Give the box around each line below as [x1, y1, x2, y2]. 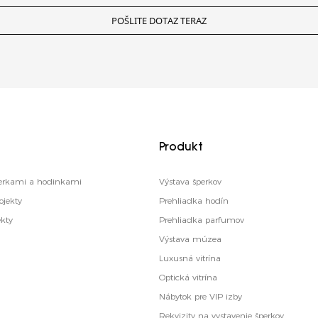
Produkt [159, 142, 203, 154]
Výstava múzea [159, 234, 221, 245]
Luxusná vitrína [159, 253, 221, 264]
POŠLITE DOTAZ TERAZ [111, 14, 207, 28]
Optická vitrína [159, 272, 217, 283]
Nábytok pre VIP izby [159, 291, 242, 302]
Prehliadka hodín [159, 195, 229, 207]
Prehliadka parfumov [159, 214, 244, 226]
